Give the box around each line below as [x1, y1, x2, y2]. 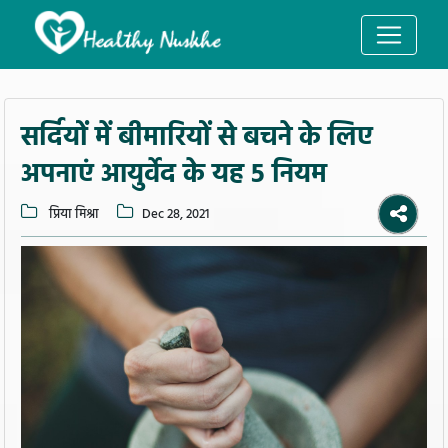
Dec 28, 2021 [141, 204, 209, 225]
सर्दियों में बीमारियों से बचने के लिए [21, 116, 373, 160]
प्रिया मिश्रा [46, 204, 99, 225]
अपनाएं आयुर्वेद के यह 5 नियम [21, 153, 327, 197]
